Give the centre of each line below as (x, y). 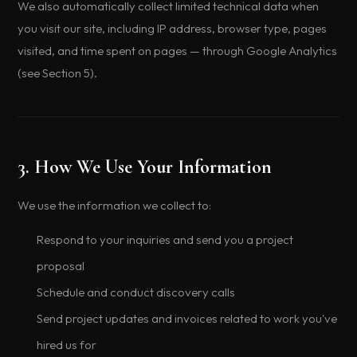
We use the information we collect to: (115, 205)
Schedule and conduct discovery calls (136, 292)
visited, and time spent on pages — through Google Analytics (178, 51)
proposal (61, 266)
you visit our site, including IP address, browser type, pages (173, 28)
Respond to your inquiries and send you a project (165, 239)
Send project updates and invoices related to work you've (187, 318)
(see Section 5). (58, 73)
